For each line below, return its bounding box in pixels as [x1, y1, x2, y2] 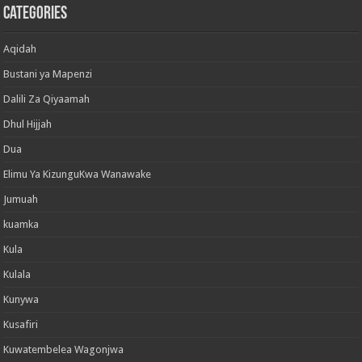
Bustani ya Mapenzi [3, 67, 93, 80]
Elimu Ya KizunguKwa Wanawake [3, 167, 152, 180]
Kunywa [3, 293, 40, 305]
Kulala [3, 267, 32, 280]
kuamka [3, 217, 40, 230]
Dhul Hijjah [3, 117, 53, 130]
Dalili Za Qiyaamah [3, 92, 90, 105]
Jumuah [3, 192, 39, 205]
